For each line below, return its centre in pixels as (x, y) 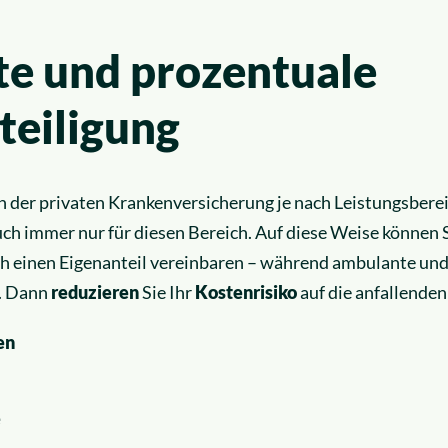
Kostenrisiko (246, 291)
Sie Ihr (167, 291)
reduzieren (95, 291)
